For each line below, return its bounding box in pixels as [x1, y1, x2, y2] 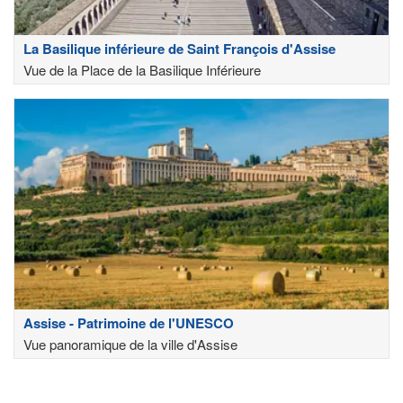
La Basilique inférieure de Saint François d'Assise [23, 39, 336, 59]
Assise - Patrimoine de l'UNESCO [23, 312, 234, 333]
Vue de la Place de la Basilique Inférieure [23, 60, 261, 80]
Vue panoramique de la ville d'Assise [23, 334, 237, 354]
